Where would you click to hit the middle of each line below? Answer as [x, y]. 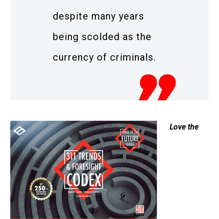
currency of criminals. [104, 57]
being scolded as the [102, 36]
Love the [184, 127]
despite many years [99, 16]
